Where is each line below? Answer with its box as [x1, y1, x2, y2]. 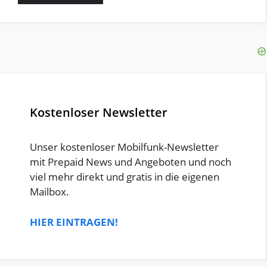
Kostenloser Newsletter [30, 104, 167, 121]
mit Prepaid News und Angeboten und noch [30, 155, 231, 169]
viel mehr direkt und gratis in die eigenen [30, 170, 219, 184]
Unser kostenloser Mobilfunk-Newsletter [30, 140, 219, 154]
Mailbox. [30, 185, 69, 199]
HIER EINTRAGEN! [30, 215, 118, 229]
